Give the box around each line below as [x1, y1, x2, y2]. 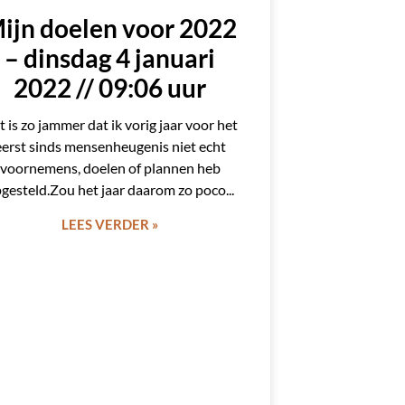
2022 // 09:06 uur [14, 72, 207, 104]
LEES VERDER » [61, 216, 159, 233]
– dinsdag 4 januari [5, 42, 216, 74]
